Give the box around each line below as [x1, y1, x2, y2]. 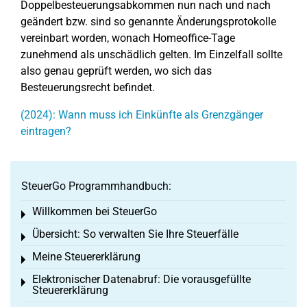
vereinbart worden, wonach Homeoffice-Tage [21, 32, 235, 45]
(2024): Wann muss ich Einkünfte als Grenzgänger [21, 108, 263, 121]
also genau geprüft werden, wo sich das [21, 64, 212, 77]
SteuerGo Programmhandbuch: [21, 180, 171, 193]
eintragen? [21, 125, 71, 138]
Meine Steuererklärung [32, 250, 140, 263]
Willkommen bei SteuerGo [32, 205, 157, 218]
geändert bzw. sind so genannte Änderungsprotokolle [21, 15, 276, 28]
